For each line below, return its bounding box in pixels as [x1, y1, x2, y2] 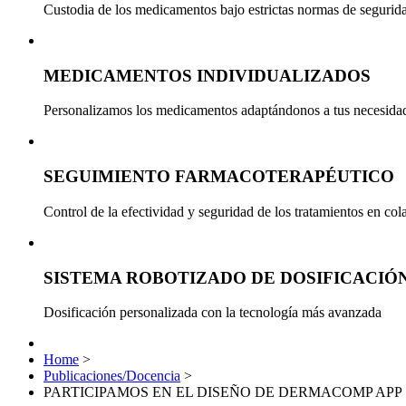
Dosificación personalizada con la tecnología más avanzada [43, 304, 382, 321]
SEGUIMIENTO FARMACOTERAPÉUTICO [43, 167, 394, 187]
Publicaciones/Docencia [43, 368, 180, 384]
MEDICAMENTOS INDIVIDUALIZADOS [43, 65, 371, 85]
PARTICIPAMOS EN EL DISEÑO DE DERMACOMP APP [43, 384, 402, 401]
